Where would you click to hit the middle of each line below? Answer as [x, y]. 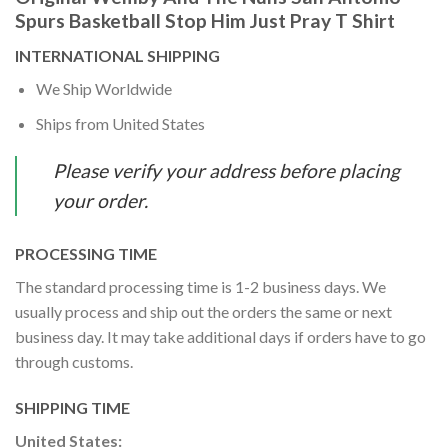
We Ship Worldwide [103, 89]
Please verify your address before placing [226, 171]
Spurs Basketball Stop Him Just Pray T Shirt [205, 21]
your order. [100, 201]
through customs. [74, 362]
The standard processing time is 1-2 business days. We [200, 287]
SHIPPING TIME [72, 408]
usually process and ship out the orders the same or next [203, 312]
